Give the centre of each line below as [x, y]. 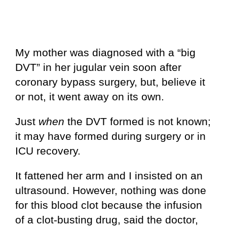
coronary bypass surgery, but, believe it [110, 82]
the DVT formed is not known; [138, 121]
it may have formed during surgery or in [110, 136]
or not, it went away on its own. [90, 96]
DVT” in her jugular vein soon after [98, 67]
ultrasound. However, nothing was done [111, 190]
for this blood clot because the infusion [109, 205]
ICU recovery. [48, 150]
